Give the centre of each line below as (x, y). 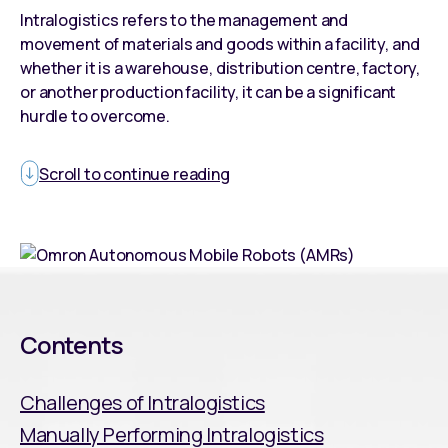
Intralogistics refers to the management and (184, 20)
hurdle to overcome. (95, 116)
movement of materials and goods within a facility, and (220, 44)
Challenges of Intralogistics (142, 402)
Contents (71, 344)
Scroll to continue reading (134, 173)
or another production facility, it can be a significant (208, 92)
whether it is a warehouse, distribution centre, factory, (220, 68)
